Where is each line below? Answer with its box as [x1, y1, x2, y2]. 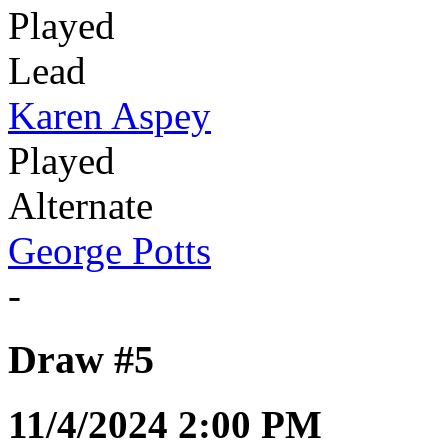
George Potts [8, 228, 211, 272]
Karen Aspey [8, 93, 211, 137]
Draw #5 [8, 337, 154, 383]
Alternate [8, 183, 153, 227]
